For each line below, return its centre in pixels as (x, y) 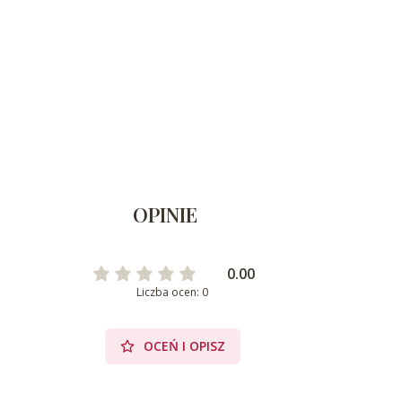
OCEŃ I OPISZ (184, 346)
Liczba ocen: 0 (172, 293)
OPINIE (166, 215)
